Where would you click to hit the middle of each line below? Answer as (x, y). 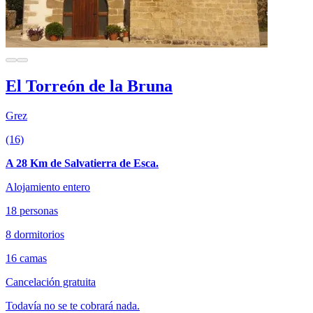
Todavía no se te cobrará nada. (73, 305)
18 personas (32, 210)
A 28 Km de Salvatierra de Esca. (82, 163)
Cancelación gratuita (51, 282)
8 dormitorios (35, 234)
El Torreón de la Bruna (89, 86)
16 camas (26, 258)
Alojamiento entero (48, 187)
